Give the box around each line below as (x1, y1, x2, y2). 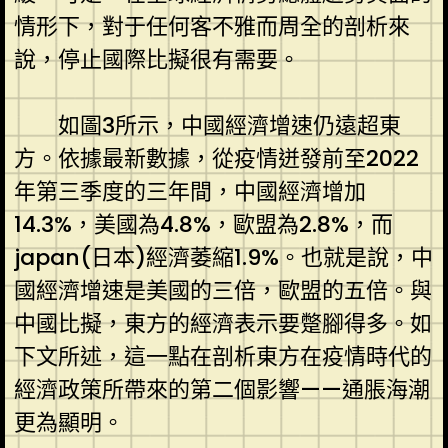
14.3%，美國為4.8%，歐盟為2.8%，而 (13, 208, 393, 240)
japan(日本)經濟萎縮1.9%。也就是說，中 (13, 241, 433, 273)
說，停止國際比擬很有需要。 (13, 43, 300, 75)
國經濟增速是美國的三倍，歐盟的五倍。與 (13, 274, 432, 306)
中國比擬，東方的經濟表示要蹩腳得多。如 (13, 307, 432, 339)
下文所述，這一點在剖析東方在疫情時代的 (13, 340, 432, 372)
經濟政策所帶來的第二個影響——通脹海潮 (13, 373, 430, 405)
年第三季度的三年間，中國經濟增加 (13, 175, 366, 207)
